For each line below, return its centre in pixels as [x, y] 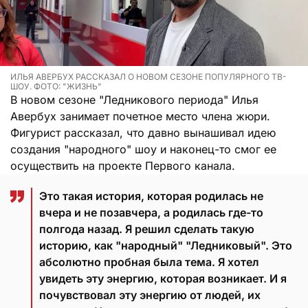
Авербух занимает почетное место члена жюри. [140, 116]
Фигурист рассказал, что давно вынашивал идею [143, 132]
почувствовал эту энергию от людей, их [150, 295]
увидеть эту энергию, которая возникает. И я [163, 278]
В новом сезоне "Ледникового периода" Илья [134, 99]
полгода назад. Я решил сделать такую [147, 229]
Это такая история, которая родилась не [151, 196]
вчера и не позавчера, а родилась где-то [151, 212]
